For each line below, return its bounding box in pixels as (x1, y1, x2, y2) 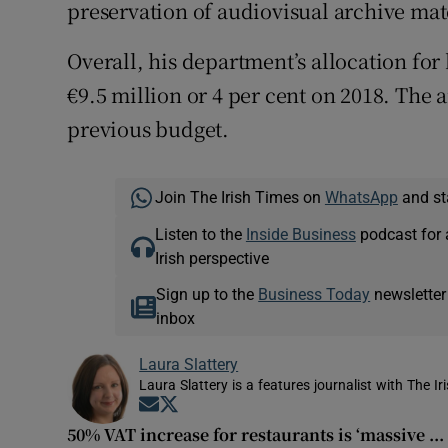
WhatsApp (324, 189, 398, 206)
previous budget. (67, 114, 230, 144)
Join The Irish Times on (154, 189, 325, 206)
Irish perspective (154, 250, 269, 267)
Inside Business (245, 226, 356, 243)
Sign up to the (156, 286, 259, 303)
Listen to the (154, 226, 246, 243)
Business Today (258, 286, 371, 303)
